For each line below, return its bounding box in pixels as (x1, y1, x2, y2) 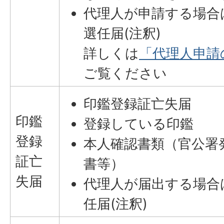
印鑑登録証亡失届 (83, 95, 192, 112)
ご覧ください (83, 65, 167, 81)
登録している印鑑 (83, 115, 194, 132)
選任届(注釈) (83, 25, 161, 41)
